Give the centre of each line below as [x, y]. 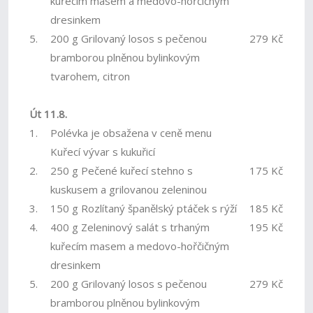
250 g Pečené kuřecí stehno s [122, 170]
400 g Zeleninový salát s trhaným [130, 227]
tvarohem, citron [90, 76]
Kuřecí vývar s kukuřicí [103, 152]
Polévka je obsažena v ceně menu [131, 133]
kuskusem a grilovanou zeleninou [129, 189]
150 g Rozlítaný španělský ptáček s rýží [144, 208]
